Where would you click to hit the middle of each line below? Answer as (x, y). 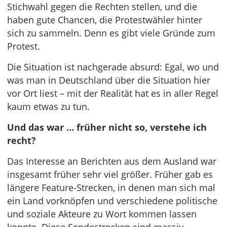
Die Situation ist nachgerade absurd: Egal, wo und (113, 67)
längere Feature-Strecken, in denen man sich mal (111, 187)
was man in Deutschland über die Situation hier (109, 80)
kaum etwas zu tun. (48, 106)
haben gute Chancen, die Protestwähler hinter (105, 20)
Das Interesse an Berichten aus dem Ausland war (112, 161)
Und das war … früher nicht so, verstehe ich (107, 127)
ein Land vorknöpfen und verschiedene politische (112, 201)
